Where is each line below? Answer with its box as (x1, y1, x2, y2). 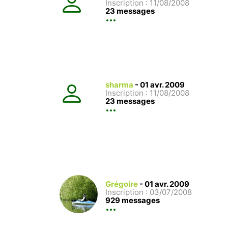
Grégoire (105, 179, 138, 189)
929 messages (105, 195, 160, 206)
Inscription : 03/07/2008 (105, 187, 192, 197)
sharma (105, 80, 133, 90)
